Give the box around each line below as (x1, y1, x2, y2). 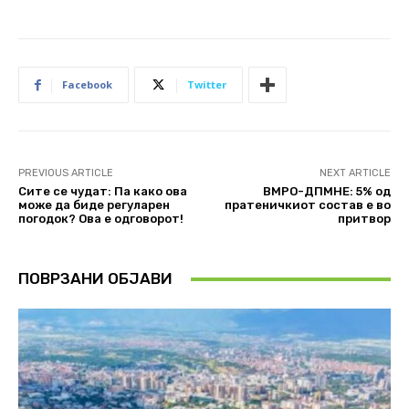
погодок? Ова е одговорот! (18, 212, 184, 226)
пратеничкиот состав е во (224, 198, 391, 213)
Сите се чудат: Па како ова (18, 184, 187, 199)
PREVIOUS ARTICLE (18, 167, 113, 180)
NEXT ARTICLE (319, 167, 391, 180)
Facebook (62, 78, 112, 92)
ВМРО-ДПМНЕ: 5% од (262, 184, 391, 199)
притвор (337, 212, 391, 226)
